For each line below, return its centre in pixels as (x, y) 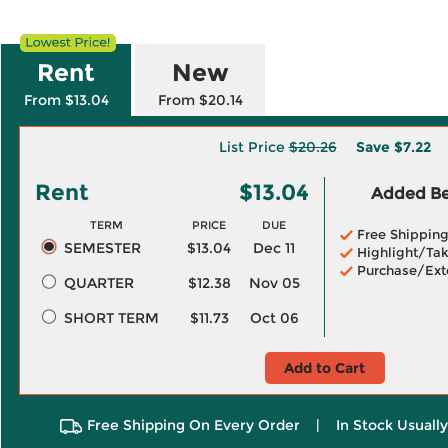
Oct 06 (274, 318)
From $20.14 (200, 100)
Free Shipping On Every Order (193, 425)
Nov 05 (274, 283)
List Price (253, 147)
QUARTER (98, 283)
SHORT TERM (111, 318)
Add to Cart (324, 368)
